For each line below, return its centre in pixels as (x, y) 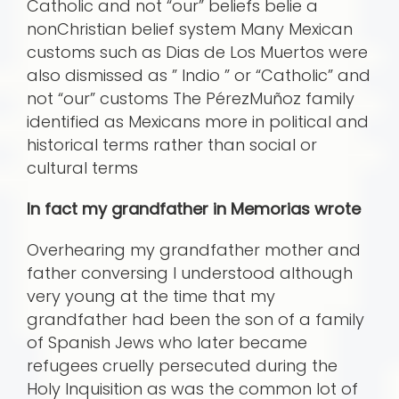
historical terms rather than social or (172, 145)
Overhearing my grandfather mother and (194, 250)
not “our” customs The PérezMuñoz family (191, 99)
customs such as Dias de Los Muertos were (197, 53)
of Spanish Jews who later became (167, 343)
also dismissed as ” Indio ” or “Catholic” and (199, 76)
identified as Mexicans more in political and (198, 122)
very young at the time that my (151, 297)
